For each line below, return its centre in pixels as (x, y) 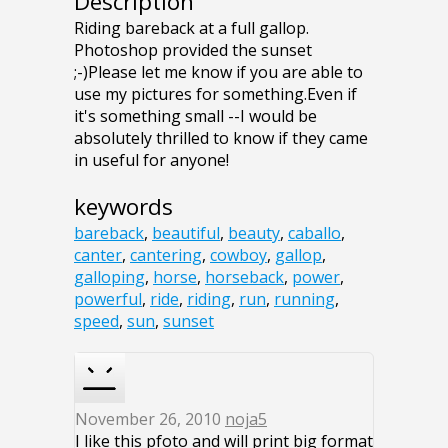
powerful (108, 299)
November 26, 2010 (150, 419)
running (304, 299)
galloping (109, 277)
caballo (314, 233)
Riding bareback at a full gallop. (191, 28)
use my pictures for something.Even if (215, 94)
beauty (254, 233)
